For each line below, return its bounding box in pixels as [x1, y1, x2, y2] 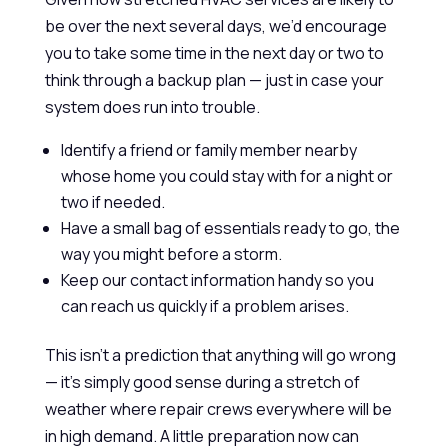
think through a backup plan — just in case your [44, 69, 384, 91]
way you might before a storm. [60, 243, 282, 265]
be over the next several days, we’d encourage [44, 15, 387, 37]
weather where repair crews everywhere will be [44, 398, 392, 420]
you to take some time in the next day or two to [44, 42, 384, 64]
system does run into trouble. [44, 96, 260, 118]
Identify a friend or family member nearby [60, 139, 357, 161]
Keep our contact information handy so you [60, 269, 374, 291]
